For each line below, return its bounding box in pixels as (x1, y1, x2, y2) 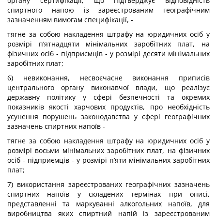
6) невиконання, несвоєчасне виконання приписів (7, 73, 210, 82)
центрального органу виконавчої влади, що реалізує (7, 83, 210, 92)
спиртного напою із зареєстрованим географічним (7, 5, 210, 15)
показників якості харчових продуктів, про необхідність (7, 102, 210, 111)
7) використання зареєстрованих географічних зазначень (7, 180, 210, 189)
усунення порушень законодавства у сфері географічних (7, 112, 210, 121)
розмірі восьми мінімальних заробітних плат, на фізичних (7, 146, 210, 155)
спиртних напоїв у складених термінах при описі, (7, 189, 210, 199)
